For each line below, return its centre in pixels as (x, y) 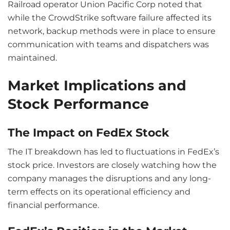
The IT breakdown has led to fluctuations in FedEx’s (113, 152)
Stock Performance (78, 104)
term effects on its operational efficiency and (99, 192)
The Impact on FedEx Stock (88, 132)
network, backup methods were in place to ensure (112, 31)
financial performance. (53, 205)
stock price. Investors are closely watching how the (112, 165)
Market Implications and (97, 85)
